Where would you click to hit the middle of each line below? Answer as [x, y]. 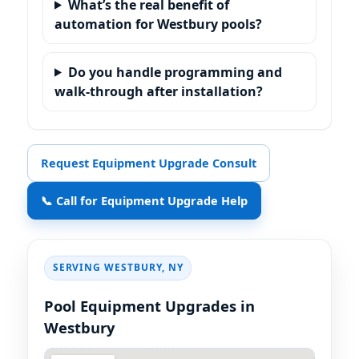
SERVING [79, 268]
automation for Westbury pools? [158, 24]
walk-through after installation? [159, 91]
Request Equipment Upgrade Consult [149, 162]
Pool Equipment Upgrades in [149, 305]
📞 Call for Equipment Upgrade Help [144, 200]
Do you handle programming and [175, 72]
